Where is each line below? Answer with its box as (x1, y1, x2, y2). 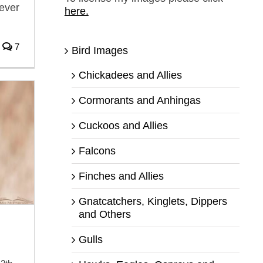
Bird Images (71, 44, 128, 56)
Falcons (78, 144, 116, 157)
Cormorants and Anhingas (78, 94, 201, 106)
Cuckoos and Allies (78, 119, 168, 131)
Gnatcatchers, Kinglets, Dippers (78, 195, 227, 207)
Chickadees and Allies (78, 69, 182, 81)
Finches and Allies (78, 170, 164, 182)
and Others (78, 208, 131, 220)
